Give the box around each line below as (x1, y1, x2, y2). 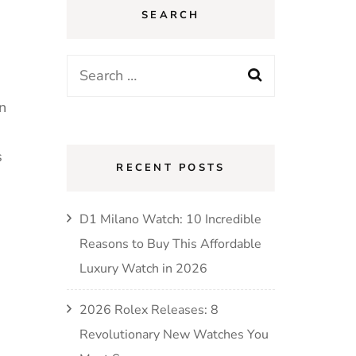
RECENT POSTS (116, 161, 226, 175)
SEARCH (141, 8, 200, 22)
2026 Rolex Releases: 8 (79, 301, 219, 319)
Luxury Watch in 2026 (79, 260, 207, 277)
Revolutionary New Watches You (79, 326, 269, 343)
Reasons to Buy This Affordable (79, 235, 261, 253)
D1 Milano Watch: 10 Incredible (79, 211, 261, 228)
